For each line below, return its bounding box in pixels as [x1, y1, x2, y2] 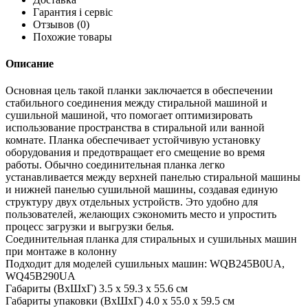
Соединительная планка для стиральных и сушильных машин [5, 233, 297, 245]
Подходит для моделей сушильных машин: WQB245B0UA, [5, 258, 285, 270]
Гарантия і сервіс [33, 5, 113, 18]
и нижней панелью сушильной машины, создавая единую [5, 184, 278, 196]
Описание [5, 58, 54, 70]
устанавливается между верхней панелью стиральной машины [5, 171, 300, 184]
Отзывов [33, 18, 77, 30]
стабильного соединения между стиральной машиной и [5, 97, 267, 109]
